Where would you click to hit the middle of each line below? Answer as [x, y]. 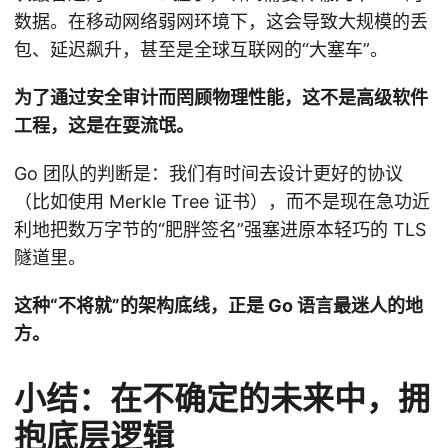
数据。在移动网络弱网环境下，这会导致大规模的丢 [221, 22]
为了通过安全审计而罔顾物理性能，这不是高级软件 [221, 98]
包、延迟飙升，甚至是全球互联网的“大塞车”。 [201, 50]
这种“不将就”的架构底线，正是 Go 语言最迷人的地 [218, 306]
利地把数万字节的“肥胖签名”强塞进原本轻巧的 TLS [220, 230]
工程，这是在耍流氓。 [104, 126]
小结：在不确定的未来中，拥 [222, 399]
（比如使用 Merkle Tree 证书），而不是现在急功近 [222, 202]
